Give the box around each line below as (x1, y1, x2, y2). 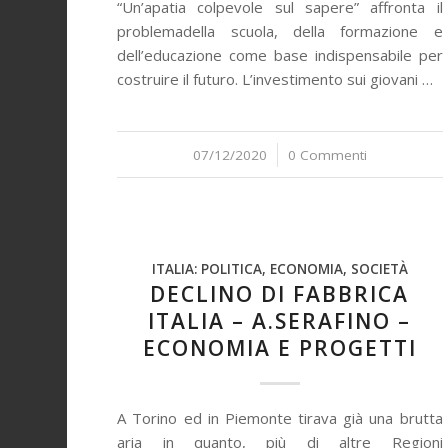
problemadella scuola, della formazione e (117, 21, 443, 41)
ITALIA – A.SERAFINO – (148, 307, 412, 335)
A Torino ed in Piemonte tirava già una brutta (117, 408, 443, 428)
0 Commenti (287, 146, 367, 164)
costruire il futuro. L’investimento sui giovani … (117, 69, 434, 89)
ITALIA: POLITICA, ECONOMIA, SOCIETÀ (151, 260, 408, 278)
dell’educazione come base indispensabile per (117, 45, 443, 65)
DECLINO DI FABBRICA (150, 280, 410, 308)
